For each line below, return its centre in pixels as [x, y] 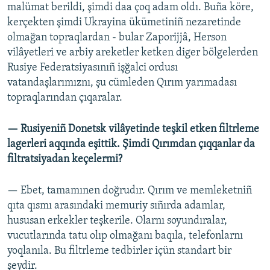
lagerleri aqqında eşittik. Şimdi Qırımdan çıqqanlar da [131, 145]
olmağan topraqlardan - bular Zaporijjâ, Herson [117, 38]
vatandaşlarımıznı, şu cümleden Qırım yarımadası [122, 83]
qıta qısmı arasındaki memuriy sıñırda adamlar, [116, 206]
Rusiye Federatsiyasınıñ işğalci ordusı [93, 68]
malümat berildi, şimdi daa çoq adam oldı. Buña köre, [130, 8]
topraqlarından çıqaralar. [65, 98]
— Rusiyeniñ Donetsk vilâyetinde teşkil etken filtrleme [133, 130]
